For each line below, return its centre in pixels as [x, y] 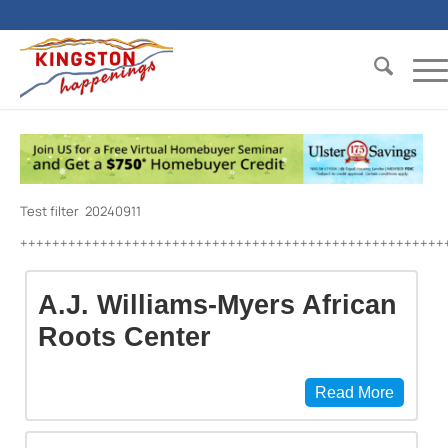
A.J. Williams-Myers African [217, 305]
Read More [354, 393]
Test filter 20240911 [80, 211]
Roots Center [124, 337]
